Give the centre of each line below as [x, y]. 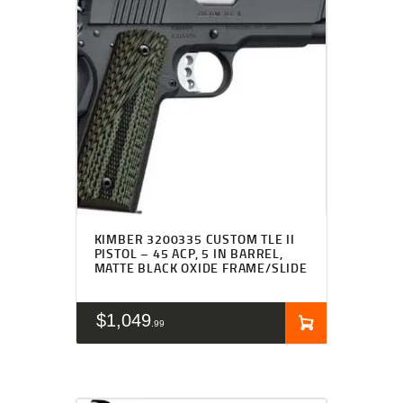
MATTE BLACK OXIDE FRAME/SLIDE [201, 268]
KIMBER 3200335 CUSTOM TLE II [194, 239]
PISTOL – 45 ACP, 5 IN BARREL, [188, 254]
